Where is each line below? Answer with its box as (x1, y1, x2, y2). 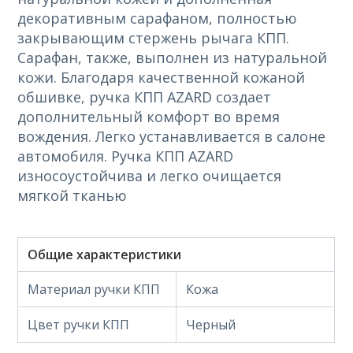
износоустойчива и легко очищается (17, 166, 282, 185)
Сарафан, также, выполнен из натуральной (17, 48, 328, 67)
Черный (186, 316, 236, 333)
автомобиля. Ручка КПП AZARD (17, 147, 234, 165)
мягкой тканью (17, 186, 128, 205)
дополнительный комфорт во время (17, 107, 281, 126)
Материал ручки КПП (28, 281, 161, 298)
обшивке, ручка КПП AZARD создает (17, 87, 272, 106)
